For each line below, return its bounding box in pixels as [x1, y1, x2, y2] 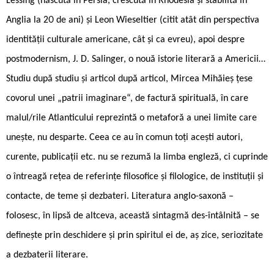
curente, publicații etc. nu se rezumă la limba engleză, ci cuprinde [6, 152, 268, 162]
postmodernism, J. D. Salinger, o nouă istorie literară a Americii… [6, 54, 265, 64]
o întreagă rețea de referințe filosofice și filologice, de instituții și [6, 171, 264, 182]
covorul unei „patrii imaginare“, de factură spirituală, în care [6, 93, 248, 103]
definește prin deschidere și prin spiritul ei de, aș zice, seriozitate [6, 230, 263, 240]
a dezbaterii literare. [6, 250, 88, 260]
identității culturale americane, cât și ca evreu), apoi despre [6, 34, 245, 45]
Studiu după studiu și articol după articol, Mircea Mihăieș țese [6, 73, 253, 84]
